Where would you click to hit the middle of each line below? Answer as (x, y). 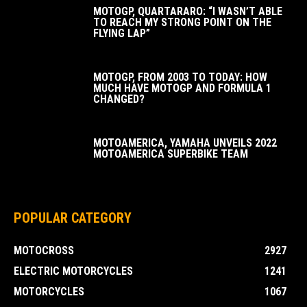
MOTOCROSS (44, 251)
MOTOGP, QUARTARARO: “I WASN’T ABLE (188, 12)
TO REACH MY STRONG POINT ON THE (182, 23)
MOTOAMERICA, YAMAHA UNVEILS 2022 (185, 143)
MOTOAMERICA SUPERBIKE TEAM (171, 154)
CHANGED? (119, 99)
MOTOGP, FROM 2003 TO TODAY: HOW (180, 77)
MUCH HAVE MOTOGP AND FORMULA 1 (182, 88)
